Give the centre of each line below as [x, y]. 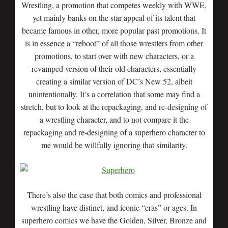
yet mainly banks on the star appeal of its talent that [114, 18]
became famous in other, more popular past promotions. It [114, 30]
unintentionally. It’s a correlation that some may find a [114, 94]
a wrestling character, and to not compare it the [114, 119]
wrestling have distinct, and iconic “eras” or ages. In [114, 207]
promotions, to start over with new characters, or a [114, 56]
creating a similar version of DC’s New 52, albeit [114, 81]
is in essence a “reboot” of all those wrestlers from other [114, 43]
